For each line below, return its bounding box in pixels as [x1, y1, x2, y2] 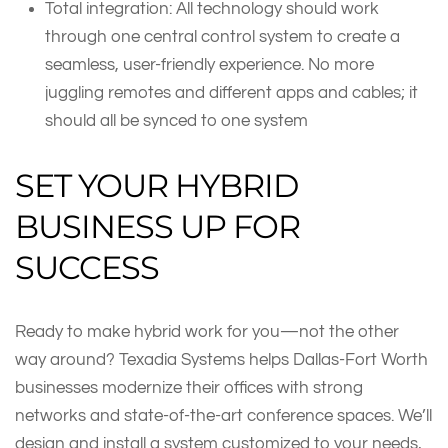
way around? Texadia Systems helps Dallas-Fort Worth [15, 350, 428, 368]
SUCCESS [15, 247, 166, 287]
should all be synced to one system [45, 111, 312, 129]
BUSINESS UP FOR [15, 206, 300, 246]
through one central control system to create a [45, 27, 400, 45]
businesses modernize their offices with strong [15, 378, 363, 396]
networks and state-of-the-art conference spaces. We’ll [15, 406, 432, 424]
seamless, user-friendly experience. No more [45, 55, 374, 73]
